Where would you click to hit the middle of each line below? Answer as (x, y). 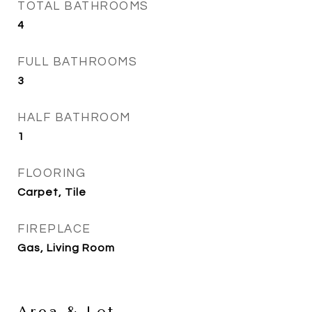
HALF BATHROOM (74, 118)
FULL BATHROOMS (77, 62)
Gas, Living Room (66, 248)
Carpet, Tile (52, 192)
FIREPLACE (54, 229)
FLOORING (52, 173)
